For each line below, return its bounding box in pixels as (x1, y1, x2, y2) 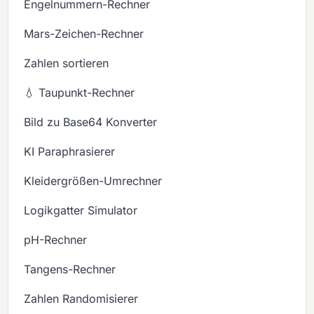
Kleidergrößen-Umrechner (24, 174, 163, 189)
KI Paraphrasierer (24, 144, 116, 159)
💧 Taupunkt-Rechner (24, 86, 135, 100)
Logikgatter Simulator (24, 203, 138, 218)
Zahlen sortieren (24, 56, 109, 71)
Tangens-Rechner (24, 262, 116, 277)
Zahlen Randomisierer (24, 292, 139, 306)
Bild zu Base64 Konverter (24, 115, 158, 130)
